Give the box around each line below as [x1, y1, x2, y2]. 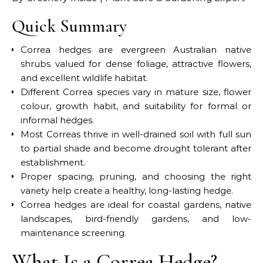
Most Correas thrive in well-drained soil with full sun [21, 129, 251, 140]
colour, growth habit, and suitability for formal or [21, 100, 251, 112]
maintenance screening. [21, 227, 126, 238]
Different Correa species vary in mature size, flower [21, 86, 251, 97]
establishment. [21, 157, 85, 168]
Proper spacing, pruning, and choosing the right [21, 171, 251, 182]
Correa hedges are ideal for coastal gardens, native [21, 199, 251, 210]
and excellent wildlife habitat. [21, 72, 148, 83]
